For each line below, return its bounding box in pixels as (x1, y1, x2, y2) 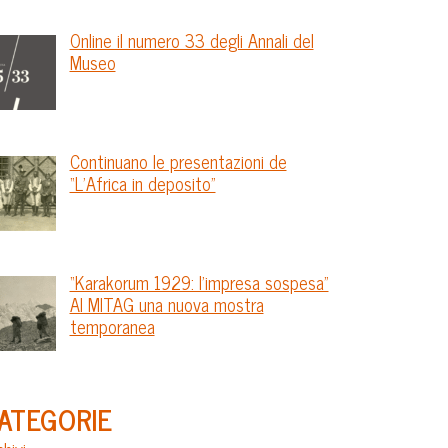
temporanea (69, 311, 155, 342)
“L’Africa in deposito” (69, 168, 216, 199)
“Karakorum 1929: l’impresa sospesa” (69, 267, 329, 298)
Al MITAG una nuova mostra (69, 289, 264, 320)
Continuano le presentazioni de (69, 146, 287, 177)
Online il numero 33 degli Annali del (69, 25, 314, 56)
